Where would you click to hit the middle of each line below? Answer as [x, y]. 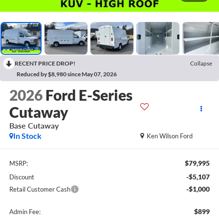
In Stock [27, 136]
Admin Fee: [25, 211]
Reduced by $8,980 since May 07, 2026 [67, 74]
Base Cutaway [34, 126]
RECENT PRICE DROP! [45, 63]
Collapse [201, 63]
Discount [22, 177]
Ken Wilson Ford [170, 136]
